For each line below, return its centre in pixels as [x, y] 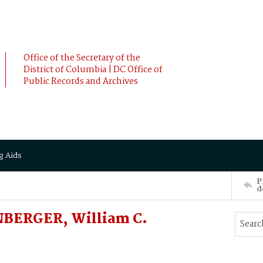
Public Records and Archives [81, 82]
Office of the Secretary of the [82, 58]
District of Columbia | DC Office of [93, 70]
